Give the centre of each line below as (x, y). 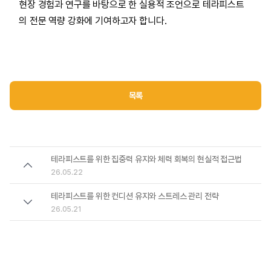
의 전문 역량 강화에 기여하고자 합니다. (93, 21)
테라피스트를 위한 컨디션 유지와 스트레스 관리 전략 (135, 196)
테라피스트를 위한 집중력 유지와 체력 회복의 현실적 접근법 (146, 159)
